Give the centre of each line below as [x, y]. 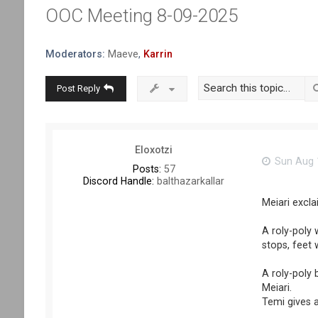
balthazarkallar [190, 181]
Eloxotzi [154, 149]
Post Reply [78, 88]
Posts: [147, 169]
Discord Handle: [119, 181]
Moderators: [75, 54]
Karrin [158, 54]
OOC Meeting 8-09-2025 [141, 16]
